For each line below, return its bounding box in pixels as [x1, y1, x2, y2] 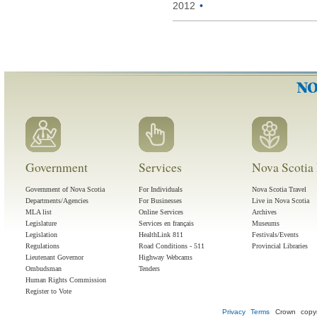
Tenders [139, 265, 160, 273]
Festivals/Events [252, 231, 299, 239]
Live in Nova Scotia [252, 197, 309, 205]
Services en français [139, 219, 194, 228]
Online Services [139, 208, 183, 217]
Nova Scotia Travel [252, 185, 306, 194]
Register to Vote [25, 287, 71, 296]
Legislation [25, 231, 57, 239]
